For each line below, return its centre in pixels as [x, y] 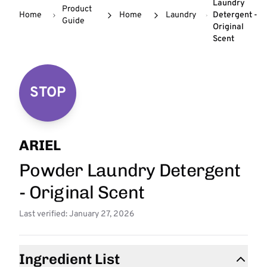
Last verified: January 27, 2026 [77, 214]
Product [77, 9]
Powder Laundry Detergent [130, 170]
